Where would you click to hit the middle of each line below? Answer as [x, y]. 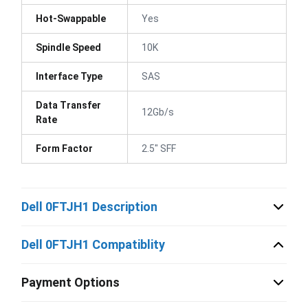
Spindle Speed [68, 47]
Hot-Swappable [71, 18]
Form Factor [64, 148]
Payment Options [70, 282]
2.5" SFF [159, 148]
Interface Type [69, 76]
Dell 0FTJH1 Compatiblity [93, 244]
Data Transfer [68, 105]
